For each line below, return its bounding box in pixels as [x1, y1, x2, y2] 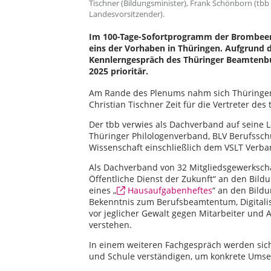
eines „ [89, 184, 117, 196]
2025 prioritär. [89, 65, 148, 77]
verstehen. [89, 219, 132, 230]
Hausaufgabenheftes [128, 184, 212, 196]
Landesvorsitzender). [89, 8, 165, 19]
